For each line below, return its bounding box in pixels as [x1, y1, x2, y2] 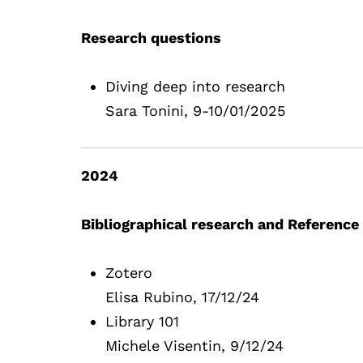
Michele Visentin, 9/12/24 [105, 336, 284, 354]
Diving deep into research [105, 77, 286, 95]
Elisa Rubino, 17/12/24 [105, 288, 260, 305]
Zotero [105, 263, 153, 281]
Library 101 [105, 312, 180, 330]
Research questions [81, 28, 226, 46]
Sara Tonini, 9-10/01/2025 [105, 101, 286, 119]
